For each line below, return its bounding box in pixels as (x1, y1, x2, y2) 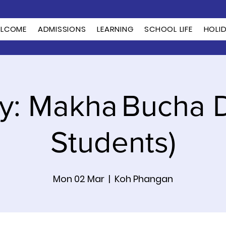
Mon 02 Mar (53, 173, 104, 185)
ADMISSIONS (37, 24, 86, 34)
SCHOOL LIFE (144, 24, 193, 34)
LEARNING (97, 24, 134, 34)
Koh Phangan (115, 173, 173, 185)
